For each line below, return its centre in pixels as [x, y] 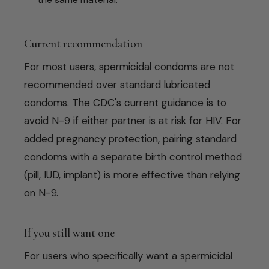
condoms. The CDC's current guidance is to [125, 102]
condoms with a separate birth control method [133, 156]
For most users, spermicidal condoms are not [129, 66]
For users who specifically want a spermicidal [128, 255]
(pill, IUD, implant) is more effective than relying [132, 174]
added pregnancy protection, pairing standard [130, 138]
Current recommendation [83, 43]
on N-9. [41, 192]
